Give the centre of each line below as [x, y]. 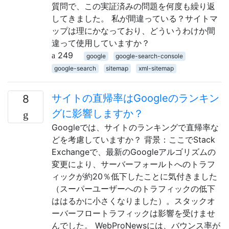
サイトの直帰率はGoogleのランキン [135, 98]
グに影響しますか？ [98, 113]
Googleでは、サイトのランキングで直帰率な [135, 127]
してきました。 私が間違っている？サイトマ [135, 18]
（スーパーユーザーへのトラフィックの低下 [133, 188]
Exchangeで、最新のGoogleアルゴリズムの [134, 152]
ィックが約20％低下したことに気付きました [134, 176]
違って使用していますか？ [101, 43]
